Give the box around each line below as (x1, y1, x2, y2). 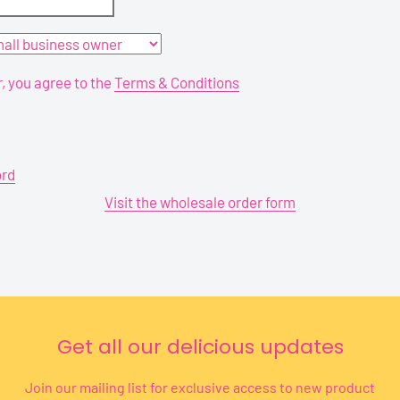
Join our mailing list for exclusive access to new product (25, 378, 375, 396)
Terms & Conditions (114, 72, 239, 91)
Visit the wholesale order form (104, 192, 296, 211)
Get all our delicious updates (56, 332, 344, 361)
